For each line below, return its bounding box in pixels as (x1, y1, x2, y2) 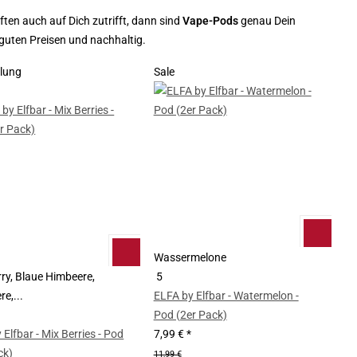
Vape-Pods (182, 14, 241, 28)
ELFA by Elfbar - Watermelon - (153, 288, 299, 302)
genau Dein (240, 14, 296, 28)
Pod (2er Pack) (153, 308, 227, 321)
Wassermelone (153, 250, 226, 264)
